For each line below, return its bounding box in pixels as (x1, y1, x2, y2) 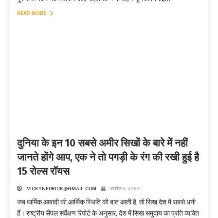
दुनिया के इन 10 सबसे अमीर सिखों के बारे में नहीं (17, 136, 188, 149)
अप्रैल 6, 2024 (110, 185, 140, 191)
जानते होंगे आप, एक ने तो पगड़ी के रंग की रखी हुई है (17, 150, 199, 163)
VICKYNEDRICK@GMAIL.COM (27, 185, 96, 191)
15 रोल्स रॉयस (17, 164, 70, 178)
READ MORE (17, 10, 48, 17)
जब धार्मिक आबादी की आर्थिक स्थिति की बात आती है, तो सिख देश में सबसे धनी (17, 198, 196, 206)
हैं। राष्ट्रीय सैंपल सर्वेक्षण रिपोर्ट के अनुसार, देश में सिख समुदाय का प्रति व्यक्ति (17, 209, 199, 217)
